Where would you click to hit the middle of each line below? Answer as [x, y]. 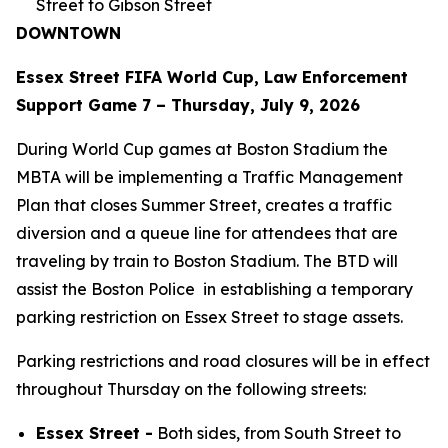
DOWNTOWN [68, 33]
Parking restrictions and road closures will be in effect [223, 361]
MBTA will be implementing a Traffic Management [209, 177]
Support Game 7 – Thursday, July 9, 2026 [188, 105]
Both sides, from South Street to [277, 433]
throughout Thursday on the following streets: [191, 389]
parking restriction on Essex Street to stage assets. [209, 317]
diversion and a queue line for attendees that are [207, 233]
